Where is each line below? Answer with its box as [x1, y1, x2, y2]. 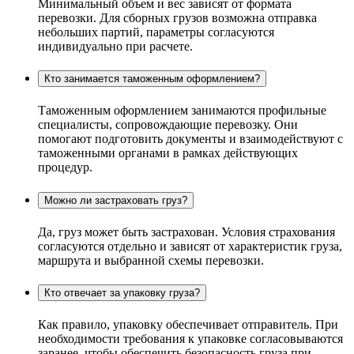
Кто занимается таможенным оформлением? [44, 72, 260, 85]
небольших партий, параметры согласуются [38, 24, 274, 39]
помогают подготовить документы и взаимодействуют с [38, 132, 343, 146]
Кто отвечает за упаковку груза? [44, 287, 200, 299]
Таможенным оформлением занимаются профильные [38, 104, 326, 118]
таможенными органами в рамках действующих [38, 146, 298, 160]
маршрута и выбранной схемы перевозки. [38, 253, 264, 267]
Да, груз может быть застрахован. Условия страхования [38, 224, 335, 239]
